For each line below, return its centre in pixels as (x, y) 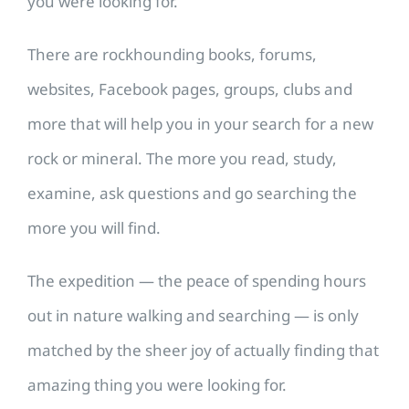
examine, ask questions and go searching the (192, 193)
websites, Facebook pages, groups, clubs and (190, 89)
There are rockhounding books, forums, (172, 54)
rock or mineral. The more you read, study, (182, 158)
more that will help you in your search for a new (200, 123)
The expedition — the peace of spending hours (197, 280)
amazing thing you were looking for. (159, 384)
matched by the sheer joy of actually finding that (203, 350)
